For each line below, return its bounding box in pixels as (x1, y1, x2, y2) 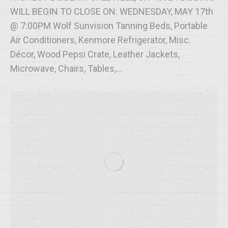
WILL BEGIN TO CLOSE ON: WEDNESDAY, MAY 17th (10, 6, 213, 17)
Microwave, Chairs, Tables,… (10, 63, 122, 74)
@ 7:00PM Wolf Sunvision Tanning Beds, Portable (10, 20, 208, 31)
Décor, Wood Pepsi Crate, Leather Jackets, (10, 48, 180, 60)
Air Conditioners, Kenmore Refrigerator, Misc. (10, 34, 191, 45)
